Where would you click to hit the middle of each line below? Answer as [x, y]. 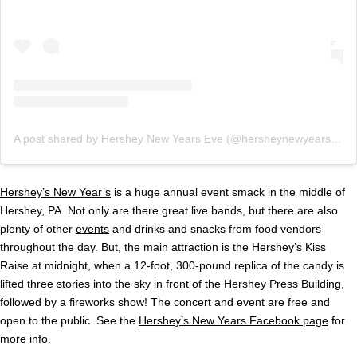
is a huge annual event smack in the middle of [228, 192]
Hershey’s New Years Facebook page [233, 320]
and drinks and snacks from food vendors [215, 228]
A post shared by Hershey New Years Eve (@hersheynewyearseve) [336, 138]
